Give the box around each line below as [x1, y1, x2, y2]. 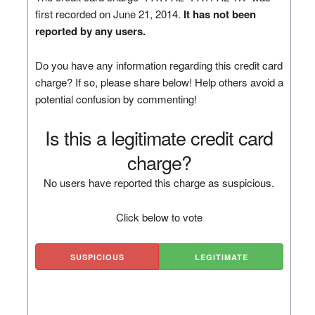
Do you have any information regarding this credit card [34, 57, 283, 72]
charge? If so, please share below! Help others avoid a [34, 74, 283, 89]
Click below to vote [115, 209, 202, 224]
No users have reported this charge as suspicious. [44, 174, 275, 190]
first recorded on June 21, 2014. [34, 6, 184, 21]
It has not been [183, 6, 256, 22]
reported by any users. [34, 22, 146, 39]
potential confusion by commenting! [34, 91, 197, 106]
